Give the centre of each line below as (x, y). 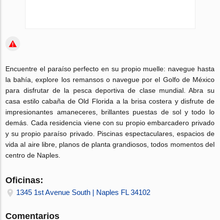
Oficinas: (25, 180)
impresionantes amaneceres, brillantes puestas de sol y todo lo (110, 112)
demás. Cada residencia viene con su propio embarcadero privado (110, 123)
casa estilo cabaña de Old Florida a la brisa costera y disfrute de (110, 101)
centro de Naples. (33, 155)
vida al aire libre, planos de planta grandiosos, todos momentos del (110, 144)
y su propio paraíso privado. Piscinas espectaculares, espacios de (110, 134)
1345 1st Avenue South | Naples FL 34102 (83, 192)
